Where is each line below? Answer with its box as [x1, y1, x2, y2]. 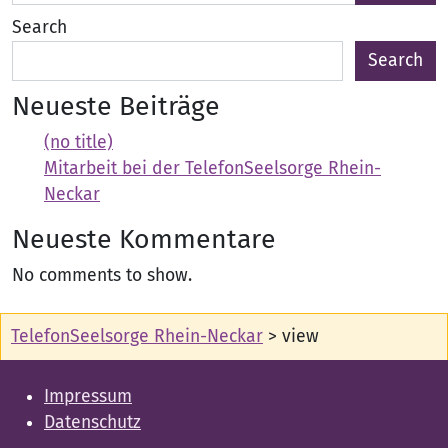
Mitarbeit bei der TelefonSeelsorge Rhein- [44, 157, 381, 179]
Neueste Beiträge [12, 89, 220, 122]
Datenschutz [44, 411, 141, 433]
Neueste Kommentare [12, 222, 276, 255]
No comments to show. [12, 264, 192, 286]
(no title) [44, 131, 113, 153]
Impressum [44, 385, 132, 407]
